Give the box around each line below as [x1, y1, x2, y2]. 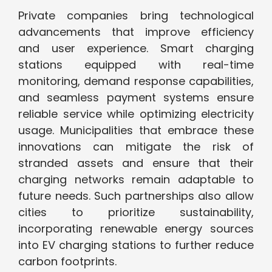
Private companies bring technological [18, 8, 254, 24]
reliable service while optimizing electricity [18, 106, 254, 122]
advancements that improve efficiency [18, 24, 254, 40]
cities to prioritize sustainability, [18, 205, 254, 220]
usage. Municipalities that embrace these [18, 123, 254, 138]
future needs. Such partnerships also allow [18, 188, 254, 204]
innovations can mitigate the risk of [18, 139, 254, 155]
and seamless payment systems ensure [18, 90, 254, 106]
